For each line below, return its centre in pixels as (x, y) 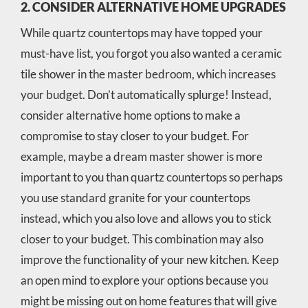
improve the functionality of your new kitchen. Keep (149, 259)
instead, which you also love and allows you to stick (146, 218)
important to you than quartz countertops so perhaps (151, 177)
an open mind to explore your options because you (144, 280)
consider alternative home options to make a (130, 115)
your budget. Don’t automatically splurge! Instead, (146, 94)
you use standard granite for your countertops (135, 197)
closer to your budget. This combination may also (142, 239)
